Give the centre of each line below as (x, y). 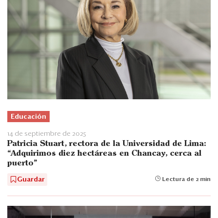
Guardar (31, 179)
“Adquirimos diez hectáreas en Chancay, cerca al (104, 153)
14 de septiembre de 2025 (47, 134)
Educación (28, 117)
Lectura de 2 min (186, 179)
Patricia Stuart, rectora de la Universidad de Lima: (107, 144)
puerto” (22, 163)
